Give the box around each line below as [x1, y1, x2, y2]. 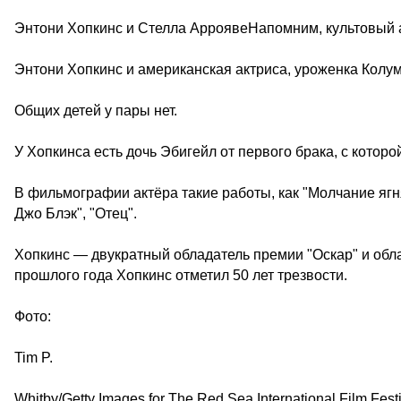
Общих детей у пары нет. [14, 103, 177, 118]
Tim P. [14, 350, 53, 365]
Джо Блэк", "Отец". [14, 206, 137, 221]
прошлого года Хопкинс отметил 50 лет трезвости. [14, 268, 347, 283]
